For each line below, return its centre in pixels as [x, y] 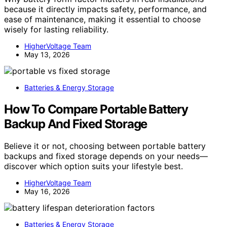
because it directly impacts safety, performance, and [105, 9]
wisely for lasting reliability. [56, 29]
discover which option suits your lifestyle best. [93, 166]
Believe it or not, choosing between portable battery [105, 146]
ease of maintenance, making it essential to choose [102, 19]
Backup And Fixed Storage [76, 124]
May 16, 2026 [47, 192]
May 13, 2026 [47, 54]
